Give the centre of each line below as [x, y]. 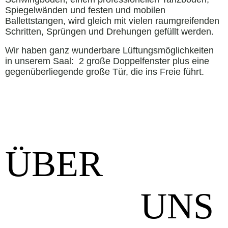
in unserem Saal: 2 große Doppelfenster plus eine [107, 61]
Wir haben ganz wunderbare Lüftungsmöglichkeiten [109, 50]
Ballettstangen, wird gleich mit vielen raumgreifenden [112, 21]
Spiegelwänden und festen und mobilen [85, 10]
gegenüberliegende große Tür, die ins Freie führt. [105, 72]
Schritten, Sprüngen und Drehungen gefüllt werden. [109, 31]
